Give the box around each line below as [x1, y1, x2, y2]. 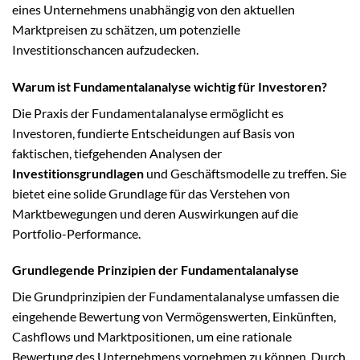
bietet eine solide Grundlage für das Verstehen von [12, 185, 290, 201]
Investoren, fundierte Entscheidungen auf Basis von [12, 125, 295, 141]
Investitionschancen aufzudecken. [12, 41, 198, 57]
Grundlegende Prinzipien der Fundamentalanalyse [12, 262, 299, 278]
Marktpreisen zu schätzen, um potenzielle [12, 21, 240, 37]
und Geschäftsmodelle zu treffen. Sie [144, 165, 346, 181]
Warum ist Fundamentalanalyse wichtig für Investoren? [12, 78, 327, 94]
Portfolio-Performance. [12, 225, 141, 241]
